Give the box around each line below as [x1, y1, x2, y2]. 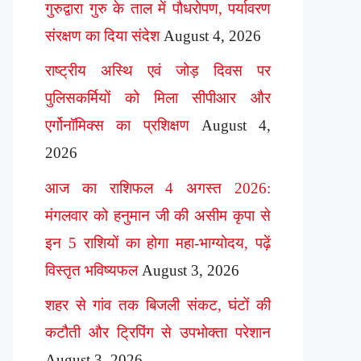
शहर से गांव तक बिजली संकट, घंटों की [45, 297, 271, 314]
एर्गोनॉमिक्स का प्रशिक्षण [45, 117, 189, 135]
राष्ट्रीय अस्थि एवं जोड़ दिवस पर [45, 62, 271, 80]
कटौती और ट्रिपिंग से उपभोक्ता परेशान [45, 324, 271, 342]
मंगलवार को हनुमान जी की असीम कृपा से [45, 206, 271, 224]
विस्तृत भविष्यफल [45, 261, 138, 279]
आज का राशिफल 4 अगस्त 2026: [45, 179, 271, 197]
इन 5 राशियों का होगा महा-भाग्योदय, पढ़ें [45, 234, 271, 251]
